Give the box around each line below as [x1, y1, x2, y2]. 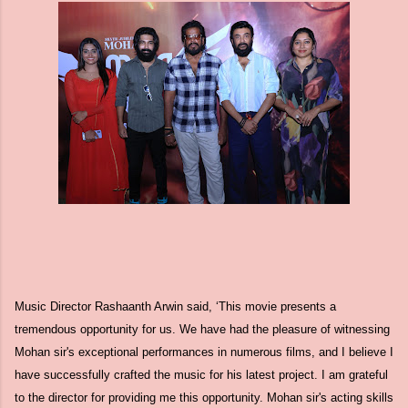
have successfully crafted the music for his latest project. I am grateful [15, 368, 388, 382]
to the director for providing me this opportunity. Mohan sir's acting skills [15, 391, 393, 404]
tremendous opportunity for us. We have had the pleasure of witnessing [15, 322, 390, 336]
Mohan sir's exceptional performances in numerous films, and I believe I [15, 345, 393, 359]
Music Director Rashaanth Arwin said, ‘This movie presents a [15, 300, 336, 313]
